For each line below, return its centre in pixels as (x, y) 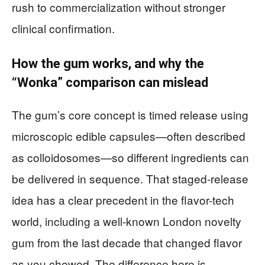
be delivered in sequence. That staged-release (130, 179)
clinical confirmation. (63, 28)
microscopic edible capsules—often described (129, 136)
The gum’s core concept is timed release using (130, 115)
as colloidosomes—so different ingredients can (130, 157)
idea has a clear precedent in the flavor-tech (123, 200)
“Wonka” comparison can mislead (110, 83)
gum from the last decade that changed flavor (127, 243)
